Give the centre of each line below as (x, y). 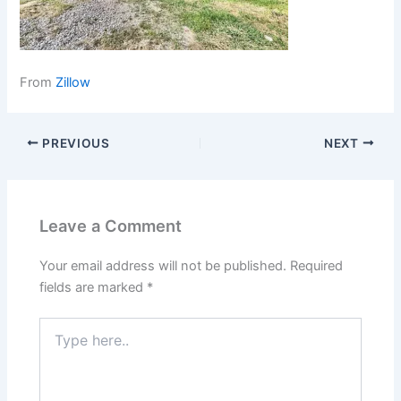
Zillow (73, 82)
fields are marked (94, 288)
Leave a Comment (111, 226)
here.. (55, 344)
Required (317, 266)
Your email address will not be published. (163, 266)
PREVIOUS (74, 143)
